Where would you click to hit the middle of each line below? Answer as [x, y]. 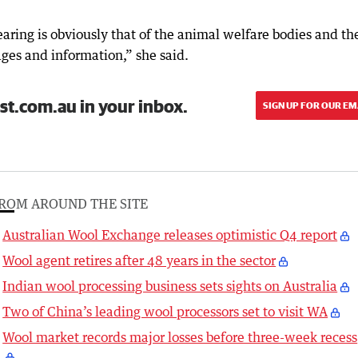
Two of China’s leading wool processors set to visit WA [165, 312]
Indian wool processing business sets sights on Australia [170, 286]
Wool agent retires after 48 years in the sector [139, 261]
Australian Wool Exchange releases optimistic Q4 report [170, 235]
